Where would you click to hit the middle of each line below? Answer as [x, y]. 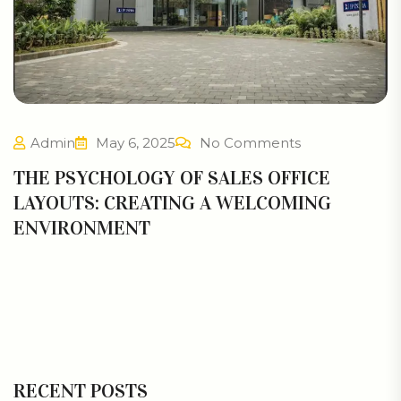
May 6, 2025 [134, 143]
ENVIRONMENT [82, 228]
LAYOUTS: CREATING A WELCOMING [172, 203]
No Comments [250, 143]
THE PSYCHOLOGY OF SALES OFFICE [172, 178]
